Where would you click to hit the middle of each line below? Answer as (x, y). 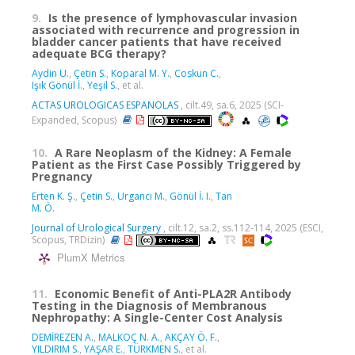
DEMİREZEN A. (63, 338)
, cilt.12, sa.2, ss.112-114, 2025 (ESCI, (242, 227)
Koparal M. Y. (140, 73)
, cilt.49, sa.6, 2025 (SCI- (231, 105)
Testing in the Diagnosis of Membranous (149, 306)
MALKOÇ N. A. (129, 338)
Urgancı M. (141, 196)
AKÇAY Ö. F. (191, 338)
